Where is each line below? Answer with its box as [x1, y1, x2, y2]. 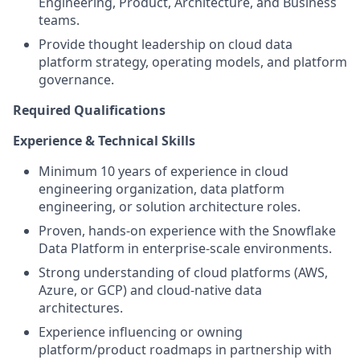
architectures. [39, 299, 123, 317]
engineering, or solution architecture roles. [39, 198, 301, 215]
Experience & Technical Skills [13, 132, 195, 149]
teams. [39, 11, 80, 29]
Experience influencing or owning [39, 323, 243, 341]
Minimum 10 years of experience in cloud [39, 162, 288, 180]
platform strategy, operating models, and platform [39, 53, 347, 71]
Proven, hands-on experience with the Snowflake [39, 222, 336, 239]
